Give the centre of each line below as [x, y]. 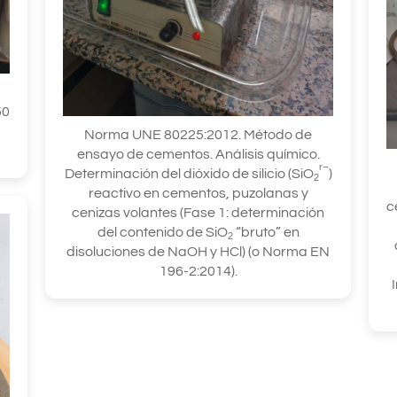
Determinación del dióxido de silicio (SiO [189, 173]
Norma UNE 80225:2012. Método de [198, 134]
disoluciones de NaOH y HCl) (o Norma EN [198, 251]
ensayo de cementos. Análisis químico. [198, 154]
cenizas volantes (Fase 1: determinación [198, 212]
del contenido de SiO [162, 232]
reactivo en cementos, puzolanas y [198, 193]
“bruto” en [266, 232]
